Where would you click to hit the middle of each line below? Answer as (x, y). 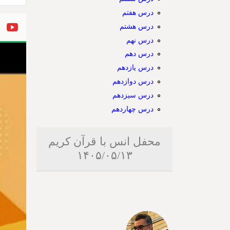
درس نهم (140, 40)
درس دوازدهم (133, 81)
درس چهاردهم (132, 109)
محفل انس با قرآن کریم (104, 141)
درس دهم (139, 54)
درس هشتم (136, 26)
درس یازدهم (135, 68)
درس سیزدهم (133, 95)
